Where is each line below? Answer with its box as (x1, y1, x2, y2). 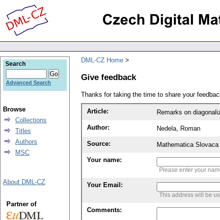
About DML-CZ (3, 178, 45, 186)
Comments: (87, 206, 122, 214)
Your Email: (87, 181, 123, 189)
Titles (15, 127, 31, 135)
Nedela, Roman (157, 125, 200, 133)
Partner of (6, 200, 36, 208)
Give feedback (81, 72, 136, 82)
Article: (87, 108, 109, 115)
